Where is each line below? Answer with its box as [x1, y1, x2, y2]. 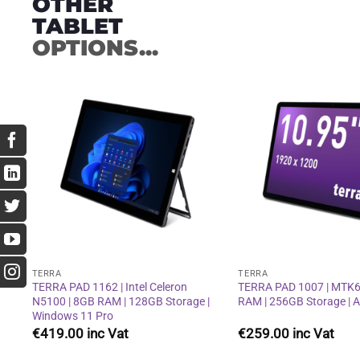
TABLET [31, 12, 123, 39]
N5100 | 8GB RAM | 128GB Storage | [31, 295, 210, 309]
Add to [174, 145, 208, 159]
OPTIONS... [31, 34, 158, 61]
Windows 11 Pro [31, 309, 113, 324]
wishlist [172, 159, 211, 174]
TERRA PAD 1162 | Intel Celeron [31, 280, 187, 295]
